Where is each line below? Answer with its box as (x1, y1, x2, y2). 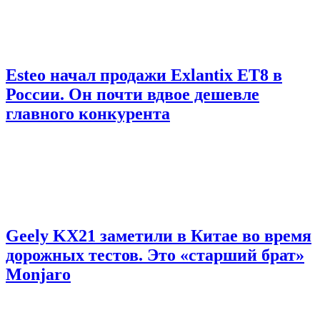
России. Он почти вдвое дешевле (6, 85, 259, 104)
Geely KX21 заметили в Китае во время (6, 226, 311, 246)
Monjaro (6, 265, 71, 284)
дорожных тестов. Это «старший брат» (6, 246, 304, 265)
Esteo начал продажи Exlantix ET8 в (6, 66, 282, 85)
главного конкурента (6, 104, 170, 124)
